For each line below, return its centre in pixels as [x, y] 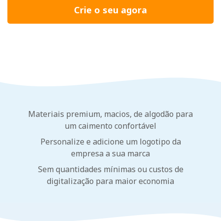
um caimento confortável [110, 126]
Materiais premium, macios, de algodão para [110, 114]
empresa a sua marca [110, 153]
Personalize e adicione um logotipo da [110, 142]
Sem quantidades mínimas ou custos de [110, 169]
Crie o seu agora [110, 10]
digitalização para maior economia [110, 181]
